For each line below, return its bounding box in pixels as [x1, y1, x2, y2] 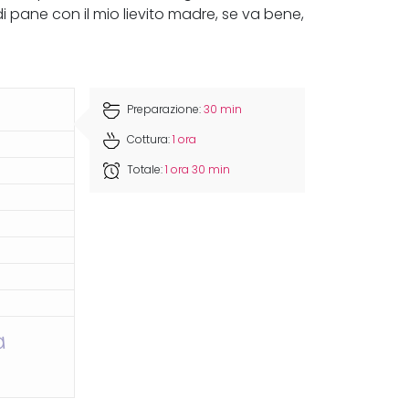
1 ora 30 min [165, 163, 231, 177]
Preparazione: [124, 103, 204, 117]
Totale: [124, 163, 166, 177]
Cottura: [124, 133, 173, 147]
